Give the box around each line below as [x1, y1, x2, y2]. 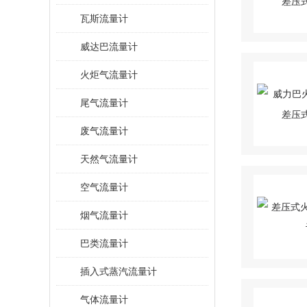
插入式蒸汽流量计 [80, 266, 157, 277]
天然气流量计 [80, 153, 138, 164]
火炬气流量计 [80, 69, 138, 80]
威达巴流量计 [80, 41, 138, 52]
